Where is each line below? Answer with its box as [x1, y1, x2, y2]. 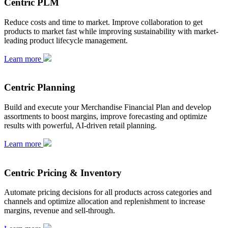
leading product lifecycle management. [4, 36, 128, 45]
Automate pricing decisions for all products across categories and [4, 188, 212, 197]
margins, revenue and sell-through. [4, 206, 115, 215]
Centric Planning [4, 82, 75, 93]
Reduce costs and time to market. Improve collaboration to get [4, 17, 203, 26]
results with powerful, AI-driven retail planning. [4, 121, 157, 130]
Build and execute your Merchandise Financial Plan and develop [4, 103, 211, 111]
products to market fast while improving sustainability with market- [4, 26, 218, 36]
